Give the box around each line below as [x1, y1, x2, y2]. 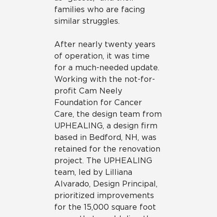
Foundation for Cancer [54, 98, 142, 108]
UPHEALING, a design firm [54, 121, 157, 131]
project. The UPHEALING [54, 156, 152, 166]
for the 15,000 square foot [54, 202, 156, 212]
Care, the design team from [54, 109, 162, 119]
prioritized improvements [54, 191, 154, 201]
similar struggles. [54, 16, 120, 26]
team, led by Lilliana [54, 168, 132, 177]
